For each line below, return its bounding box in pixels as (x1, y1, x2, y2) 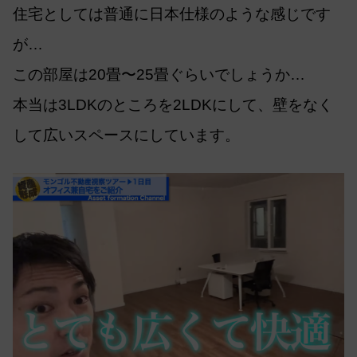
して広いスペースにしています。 (13, 126, 240, 143)
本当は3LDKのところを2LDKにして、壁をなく (13, 96, 333, 113)
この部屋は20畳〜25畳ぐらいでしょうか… (13, 65, 305, 83)
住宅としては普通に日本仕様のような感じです (13, 5, 331, 22)
